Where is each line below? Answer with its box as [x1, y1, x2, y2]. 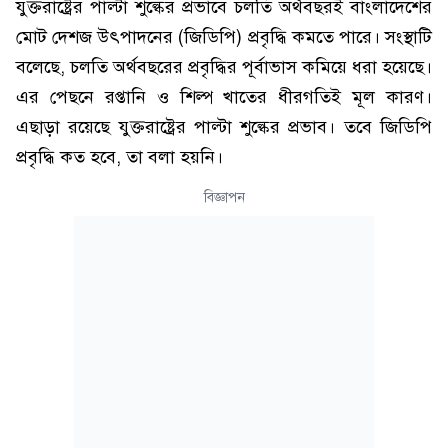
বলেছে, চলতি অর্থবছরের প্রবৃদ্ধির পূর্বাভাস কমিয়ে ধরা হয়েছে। [16, 56, 432, 78]
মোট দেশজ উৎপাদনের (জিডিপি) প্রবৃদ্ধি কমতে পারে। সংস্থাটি [16, 26, 432, 48]
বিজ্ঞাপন [203, 189, 245, 206]
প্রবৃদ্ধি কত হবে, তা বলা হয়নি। [16, 146, 223, 168]
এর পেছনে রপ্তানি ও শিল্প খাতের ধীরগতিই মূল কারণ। [16, 86, 432, 108]
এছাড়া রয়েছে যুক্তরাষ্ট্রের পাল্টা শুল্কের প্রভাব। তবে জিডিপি [16, 116, 432, 138]
